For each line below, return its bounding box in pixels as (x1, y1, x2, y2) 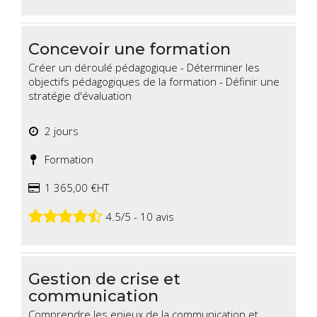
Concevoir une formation (28, 39, 231, 59)
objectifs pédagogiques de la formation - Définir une (28, 74, 279, 89)
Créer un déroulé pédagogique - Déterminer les (28, 60, 260, 75)
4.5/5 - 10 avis (103, 209, 174, 224)
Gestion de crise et (28, 269, 180, 289)
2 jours (39, 124, 79, 139)
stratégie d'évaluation (28, 88, 132, 103)
